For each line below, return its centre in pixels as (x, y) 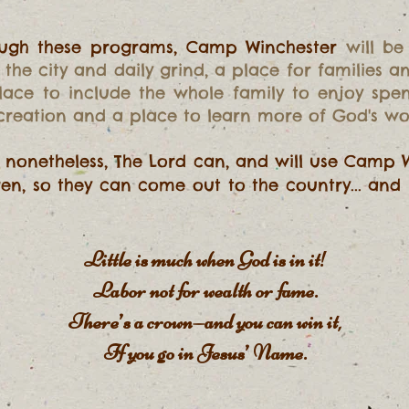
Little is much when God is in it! (205, 260)
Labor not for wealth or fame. (205, 291)
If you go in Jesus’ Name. (205, 353)
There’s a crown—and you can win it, (205, 322)
